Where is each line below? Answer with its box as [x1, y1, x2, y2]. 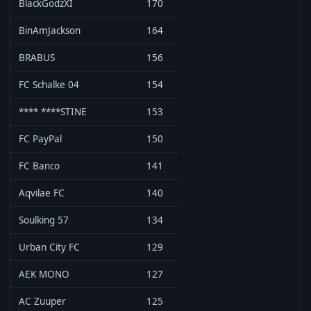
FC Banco [19, 160, 60, 172]
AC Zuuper [19, 295, 66, 308]
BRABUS [19, 51, 55, 64]
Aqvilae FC [19, 187, 65, 199]
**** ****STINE [19, 106, 87, 118]
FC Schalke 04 [19, 78, 79, 91]
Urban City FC [19, 241, 80, 253]
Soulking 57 [19, 214, 69, 226]
